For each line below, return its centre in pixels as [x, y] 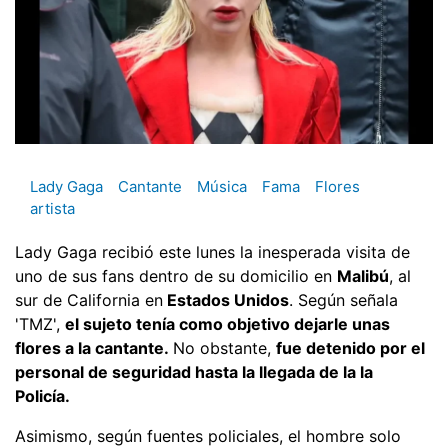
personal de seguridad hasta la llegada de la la [194, 371]
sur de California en [89, 299]
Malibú [363, 275]
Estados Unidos [226, 299]
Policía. [42, 395]
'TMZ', [40, 323]
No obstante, [224, 347]
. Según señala [343, 299]
